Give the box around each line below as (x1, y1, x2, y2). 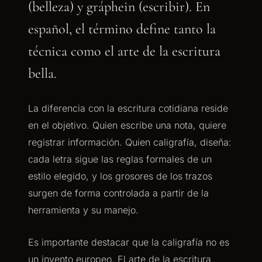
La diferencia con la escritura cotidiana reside (28, 102, 228, 114)
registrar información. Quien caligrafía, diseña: (28, 136, 232, 148)
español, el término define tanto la (28, 20, 216, 37)
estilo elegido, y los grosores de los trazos (28, 170, 212, 182)
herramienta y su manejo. (28, 204, 139, 216)
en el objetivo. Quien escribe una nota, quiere (28, 119, 226, 131)
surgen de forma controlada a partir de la (28, 187, 209, 199)
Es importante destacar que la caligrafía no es (28, 236, 229, 248)
